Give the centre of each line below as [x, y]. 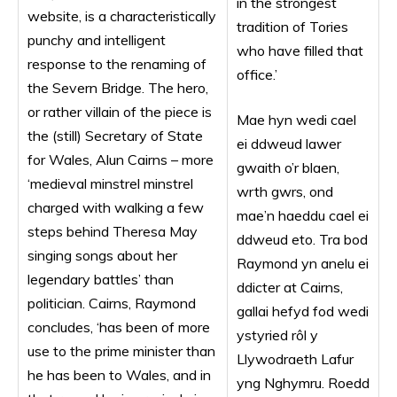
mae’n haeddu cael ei [303, 215]
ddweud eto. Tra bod [302, 239]
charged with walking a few [116, 207]
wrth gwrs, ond [285, 191]
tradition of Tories [292, 27]
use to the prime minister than [121, 351]
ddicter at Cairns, [290, 287]
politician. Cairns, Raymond [112, 303]
